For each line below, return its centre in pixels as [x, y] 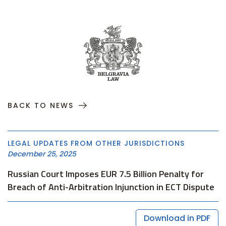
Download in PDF [177, 218]
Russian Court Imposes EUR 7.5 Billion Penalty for [106, 174]
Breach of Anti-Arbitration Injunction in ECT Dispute [111, 187]
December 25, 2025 [42, 154]
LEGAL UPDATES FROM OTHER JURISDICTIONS [96, 143]
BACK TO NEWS [41, 105]
